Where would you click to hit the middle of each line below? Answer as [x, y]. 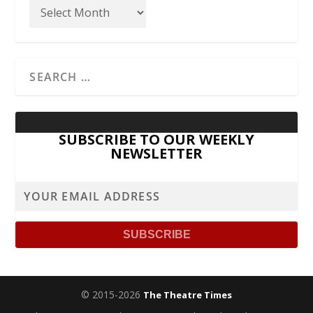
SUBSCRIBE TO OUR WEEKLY [156, 139]
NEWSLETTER [156, 153]
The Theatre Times [188, 294]
